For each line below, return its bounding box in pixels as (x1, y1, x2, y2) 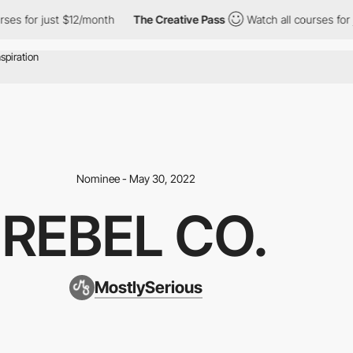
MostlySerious (94, 277, 203, 297)
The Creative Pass (118, 13, 210, 26)
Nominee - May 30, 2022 (76, 171, 195, 185)
